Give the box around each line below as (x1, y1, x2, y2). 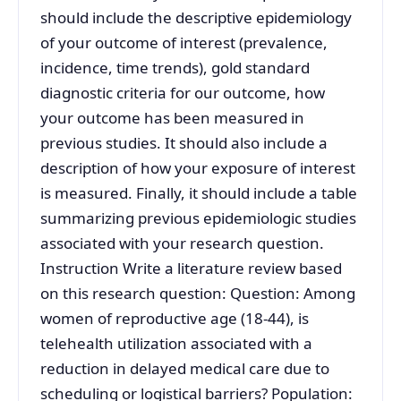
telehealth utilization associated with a (40, 333, 312, 354)
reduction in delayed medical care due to (40, 358, 329, 380)
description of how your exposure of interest (40, 158, 355, 179)
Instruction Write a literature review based (40, 258, 342, 279)
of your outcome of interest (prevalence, (40, 32, 328, 54)
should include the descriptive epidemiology (40, 7, 352, 29)
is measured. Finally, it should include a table (40, 183, 357, 204)
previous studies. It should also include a (40, 132, 328, 154)
